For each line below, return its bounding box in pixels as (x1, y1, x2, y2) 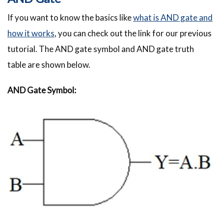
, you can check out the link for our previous (55, 28, 212, 39)
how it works (7, 28, 55, 39)
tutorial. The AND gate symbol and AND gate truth (7, 44, 194, 55)
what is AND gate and (133, 12, 213, 23)
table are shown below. (7, 59, 90, 70)
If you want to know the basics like (7, 12, 133, 23)
